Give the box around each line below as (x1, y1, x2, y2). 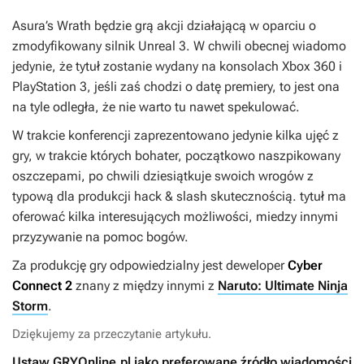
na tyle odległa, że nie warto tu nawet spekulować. (12, 99, 300, 115)
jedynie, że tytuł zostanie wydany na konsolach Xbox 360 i (12, 58, 342, 75)
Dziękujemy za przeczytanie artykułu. (12, 327, 211, 342)
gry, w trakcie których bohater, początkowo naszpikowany (12, 148, 340, 164)
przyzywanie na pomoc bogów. (12, 229, 188, 245)
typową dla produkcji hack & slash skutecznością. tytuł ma (12, 188, 346, 205)
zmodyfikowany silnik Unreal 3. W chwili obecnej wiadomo (12, 38, 346, 54)
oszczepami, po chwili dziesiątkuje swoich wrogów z (12, 168, 314, 184)
